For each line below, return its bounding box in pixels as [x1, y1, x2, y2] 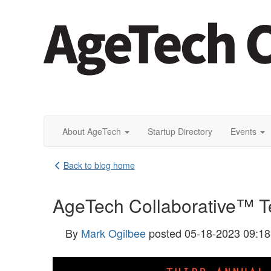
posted [149, 225, 181, 241]
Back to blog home [63, 159, 135, 171]
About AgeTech [62, 125, 121, 137]
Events [230, 125, 256, 137]
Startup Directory [148, 125, 212, 137]
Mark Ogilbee [81, 225, 146, 241]
